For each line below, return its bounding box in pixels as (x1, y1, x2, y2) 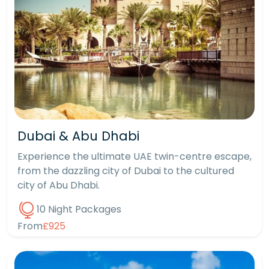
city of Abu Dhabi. (17, 178, 100, 193)
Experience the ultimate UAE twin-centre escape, (17, 150, 252, 164)
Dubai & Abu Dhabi (17, 127, 139, 145)
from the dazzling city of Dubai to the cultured (17, 164, 234, 178)
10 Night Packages (37, 202, 121, 216)
